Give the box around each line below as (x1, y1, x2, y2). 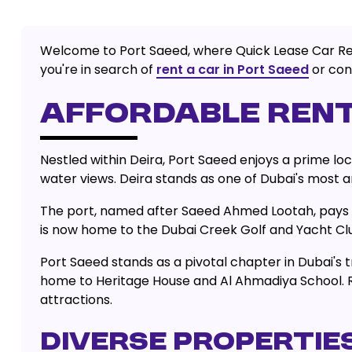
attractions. (39, 291, 112, 310)
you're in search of (39, 60, 156, 79)
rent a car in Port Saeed (156, 60, 309, 79)
